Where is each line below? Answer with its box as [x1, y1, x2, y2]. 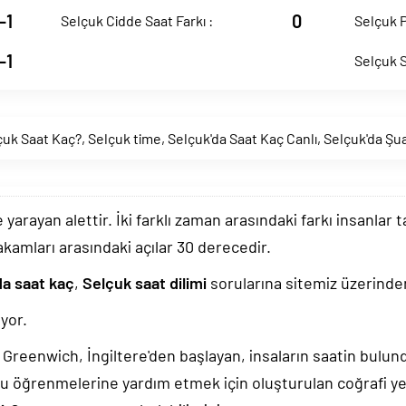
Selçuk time [88, 130, 161, 147]
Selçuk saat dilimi [82, 273, 207, 293]
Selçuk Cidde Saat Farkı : [61, 12, 214, 29]
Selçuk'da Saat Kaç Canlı [168, 130, 317, 147]
